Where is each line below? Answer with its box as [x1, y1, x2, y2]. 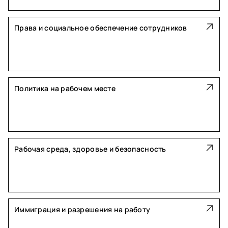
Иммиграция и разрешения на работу [14, 205, 151, 214]
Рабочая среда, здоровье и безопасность [14, 144, 166, 154]
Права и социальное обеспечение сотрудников [14, 23, 187, 33]
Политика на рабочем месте [14, 83, 116, 93]
